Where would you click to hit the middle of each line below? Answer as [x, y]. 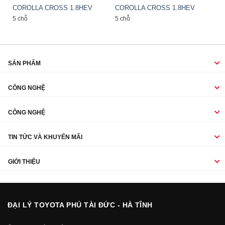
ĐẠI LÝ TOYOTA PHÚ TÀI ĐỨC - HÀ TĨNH [80, 205]
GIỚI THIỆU [24, 162]
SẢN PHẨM [24, 64]
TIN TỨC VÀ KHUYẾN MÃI [45, 137]
